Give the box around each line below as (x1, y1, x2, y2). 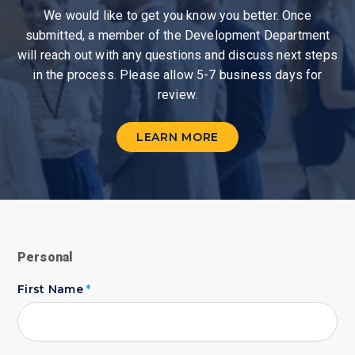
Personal (17, 250, 74, 265)
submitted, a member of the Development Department (25, 28, 330, 43)
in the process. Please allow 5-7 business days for (32, 67, 323, 82)
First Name (17, 282, 87, 296)
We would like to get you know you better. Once (44, 8, 311, 23)
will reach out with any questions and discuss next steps (17, 48, 338, 63)
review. (157, 87, 198, 102)
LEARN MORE (136, 130, 219, 144)
